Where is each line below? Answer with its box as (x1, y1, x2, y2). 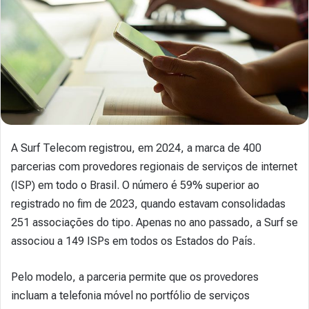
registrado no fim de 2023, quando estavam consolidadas (11, 197, 286, 210)
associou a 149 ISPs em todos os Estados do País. (11, 234, 255, 248)
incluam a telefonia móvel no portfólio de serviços (11, 288, 250, 302)
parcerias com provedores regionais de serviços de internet (11, 159, 297, 173)
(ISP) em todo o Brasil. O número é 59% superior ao (11, 178, 259, 192)
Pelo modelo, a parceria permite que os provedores (11, 270, 259, 283)
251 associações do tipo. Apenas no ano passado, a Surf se (11, 215, 298, 229)
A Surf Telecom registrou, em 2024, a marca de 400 (11, 141, 261, 154)
